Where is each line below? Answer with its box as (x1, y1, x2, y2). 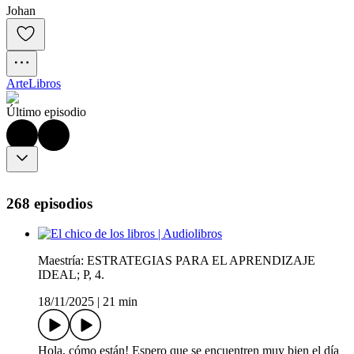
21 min (103, 295, 137, 309)
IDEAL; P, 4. (38, 268, 104, 282)
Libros (28, 77, 61, 91)
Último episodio (6, 105, 86, 119)
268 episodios (6, 194, 92, 212)
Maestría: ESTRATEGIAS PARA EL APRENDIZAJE (38, 254, 315, 268)
